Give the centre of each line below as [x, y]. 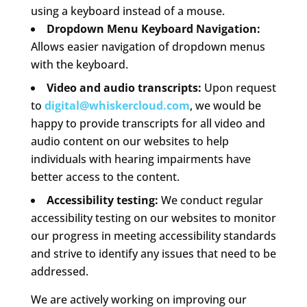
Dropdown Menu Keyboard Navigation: [153, 28]
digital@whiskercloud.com [117, 105]
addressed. [59, 271]
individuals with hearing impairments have [140, 159]
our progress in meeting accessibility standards [153, 235]
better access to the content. [105, 176]
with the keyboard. [79, 64]
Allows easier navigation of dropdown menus [148, 46]
